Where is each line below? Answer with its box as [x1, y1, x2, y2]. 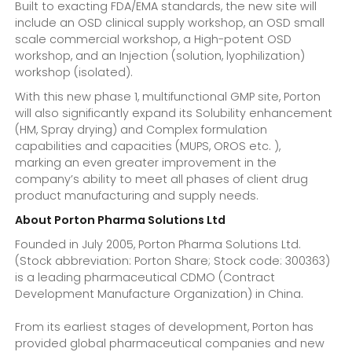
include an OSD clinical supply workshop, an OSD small [15, 15, 325, 31]
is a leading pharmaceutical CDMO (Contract [15, 269, 276, 286]
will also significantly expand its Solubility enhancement [15, 105, 333, 122]
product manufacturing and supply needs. [15, 188, 259, 204]
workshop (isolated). [15, 64, 134, 81]
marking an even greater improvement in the [15, 155, 277, 171]
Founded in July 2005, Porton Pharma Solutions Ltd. [15, 236, 302, 253]
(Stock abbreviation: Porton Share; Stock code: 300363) [15, 253, 331, 269]
